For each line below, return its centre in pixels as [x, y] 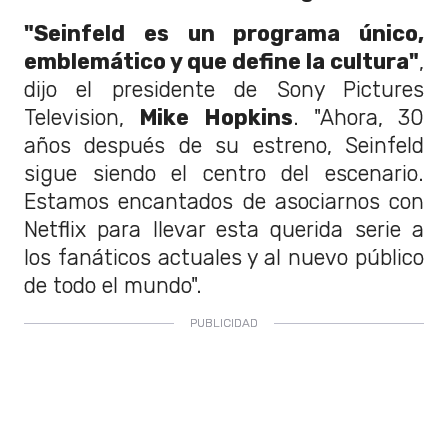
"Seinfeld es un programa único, [224, 34]
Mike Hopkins [216, 118]
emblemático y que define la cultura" [221, 62]
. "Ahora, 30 [358, 118]
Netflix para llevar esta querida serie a [224, 230]
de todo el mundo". [113, 286]
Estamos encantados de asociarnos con [224, 202]
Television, [82, 118]
